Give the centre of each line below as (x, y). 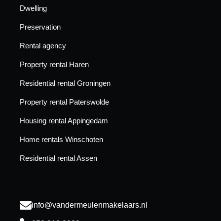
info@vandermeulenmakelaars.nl (90, 205)
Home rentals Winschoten (61, 139)
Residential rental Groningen (65, 83)
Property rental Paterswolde (64, 102)
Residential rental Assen (58, 158)
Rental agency (43, 45)
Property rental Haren (54, 64)
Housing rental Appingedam (64, 120)
